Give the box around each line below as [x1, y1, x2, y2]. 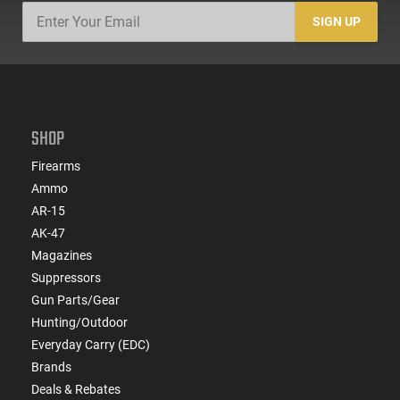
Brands [31, 359, 71, 374]
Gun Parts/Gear [31, 292, 120, 307]
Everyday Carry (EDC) [31, 337, 150, 352]
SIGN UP [312, 14, 362, 29]
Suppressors [31, 270, 101, 285]
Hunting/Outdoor [31, 314, 128, 329]
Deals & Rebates [31, 381, 121, 396]
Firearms [31, 158, 80, 173]
